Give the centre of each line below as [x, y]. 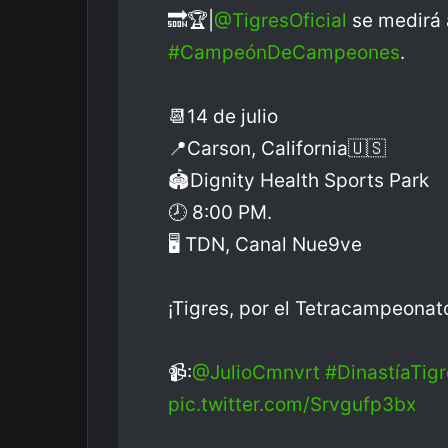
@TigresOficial [280, 20]
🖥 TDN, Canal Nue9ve [265, 244]
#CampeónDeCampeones [284, 52]
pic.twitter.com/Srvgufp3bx [292, 404]
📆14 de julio [223, 116]
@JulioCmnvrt [256, 372]
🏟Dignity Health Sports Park [298, 180]
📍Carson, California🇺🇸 [277, 148]
